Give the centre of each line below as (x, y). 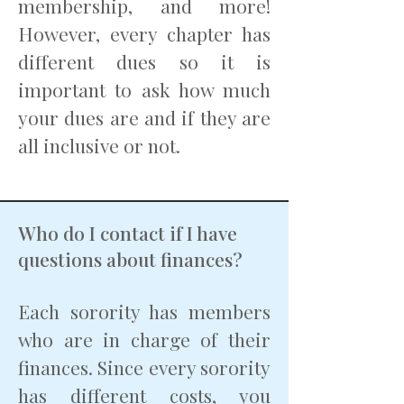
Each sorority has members (144, 311)
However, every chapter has (144, 33)
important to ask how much (144, 89)
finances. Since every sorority (144, 367)
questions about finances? (133, 259)
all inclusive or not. (101, 145)
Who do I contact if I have (128, 233)
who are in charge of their (144, 339)
